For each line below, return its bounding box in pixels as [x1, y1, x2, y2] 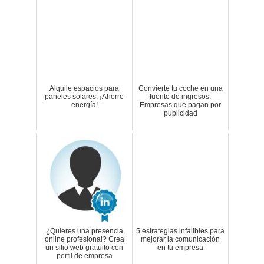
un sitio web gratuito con [45, 243, 123, 252]
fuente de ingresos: [150, 93, 211, 101]
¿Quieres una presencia [45, 227, 123, 235]
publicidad [163, 109, 197, 117]
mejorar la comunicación [141, 235, 220, 243]
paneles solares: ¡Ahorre [45, 93, 124, 101]
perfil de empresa [56, 252, 113, 260]
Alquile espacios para [49, 84, 119, 93]
